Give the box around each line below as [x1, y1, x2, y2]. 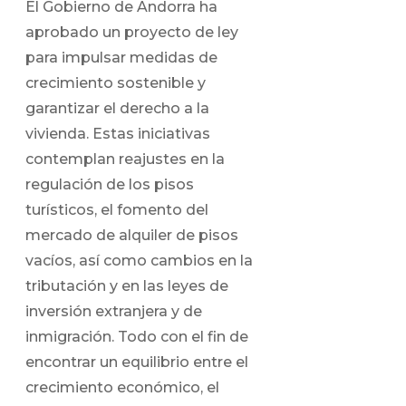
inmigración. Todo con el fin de [25, 327, 248, 345]
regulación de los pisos [25, 175, 194, 193]
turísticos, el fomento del [25, 200, 208, 218]
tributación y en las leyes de [25, 276, 228, 295]
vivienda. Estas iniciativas [25, 124, 210, 142]
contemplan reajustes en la [25, 150, 225, 168]
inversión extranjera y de [25, 302, 202, 320]
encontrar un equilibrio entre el [25, 353, 248, 371]
